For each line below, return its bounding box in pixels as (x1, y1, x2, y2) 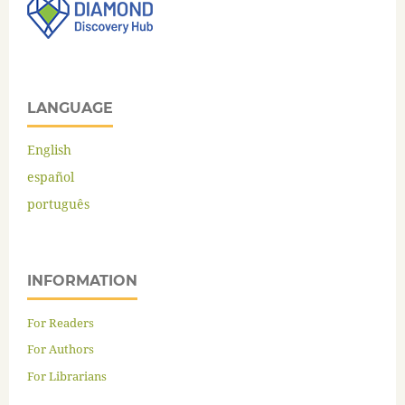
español (27, 167, 74, 185)
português (27, 194, 89, 212)
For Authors (27, 341, 94, 358)
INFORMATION (27, 271, 137, 289)
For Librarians (27, 368, 107, 385)
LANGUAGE (27, 99, 113, 117)
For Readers (27, 314, 94, 331)
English (27, 140, 71, 158)
